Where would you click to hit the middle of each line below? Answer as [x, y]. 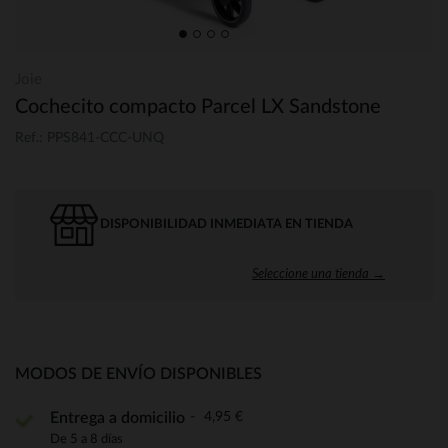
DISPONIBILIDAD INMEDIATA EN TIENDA [226, 224]
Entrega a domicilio [117, 417]
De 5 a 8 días [86, 438]
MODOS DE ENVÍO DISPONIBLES [138, 373]
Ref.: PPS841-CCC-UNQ [89, 137]
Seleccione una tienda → [318, 272]
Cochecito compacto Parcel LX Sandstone [198, 107]
